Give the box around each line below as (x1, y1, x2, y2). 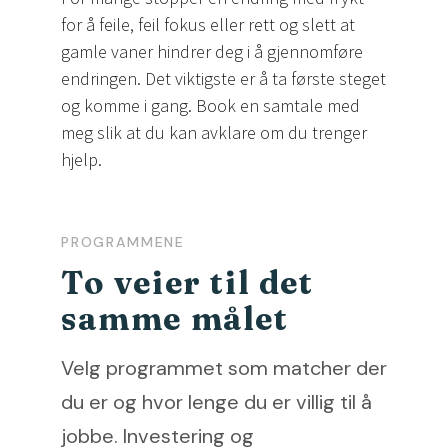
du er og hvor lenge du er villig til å (61, 389, 372, 416)
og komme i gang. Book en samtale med (61, 94, 360, 118)
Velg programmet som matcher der (61, 355, 387, 382)
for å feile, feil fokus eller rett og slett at (61, 13, 355, 37)
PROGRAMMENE (61, 233, 186, 252)
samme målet (61, 299, 289, 339)
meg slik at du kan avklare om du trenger (61, 121, 367, 145)
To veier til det (61, 263, 314, 303)
